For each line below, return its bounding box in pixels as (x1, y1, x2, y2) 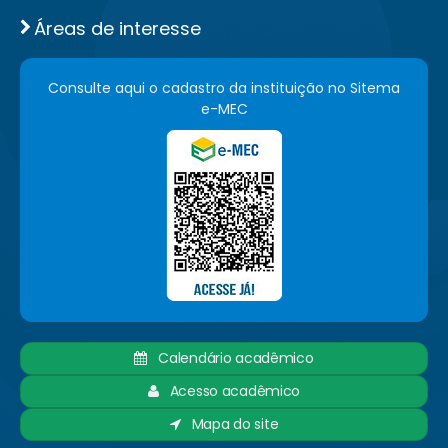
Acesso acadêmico (158, 380, 301, 401)
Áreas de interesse (34, 15, 201, 41)
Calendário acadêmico (147, 347, 314, 368)
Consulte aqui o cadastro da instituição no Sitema (48, 77, 400, 98)
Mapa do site (180, 413, 279, 434)
